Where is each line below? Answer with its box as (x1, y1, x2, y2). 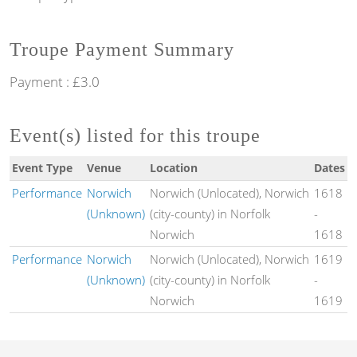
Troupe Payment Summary (10, 38, 234, 60)
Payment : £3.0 (10, 72, 100, 91)
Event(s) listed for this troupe (10, 125, 261, 147)
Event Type (11, 160, 73, 176)
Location (149, 160, 198, 176)
